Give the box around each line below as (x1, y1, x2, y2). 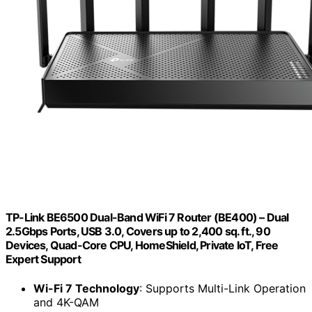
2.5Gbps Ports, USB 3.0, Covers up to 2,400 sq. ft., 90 (6, 224, 270, 239)
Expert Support (6, 252, 81, 267)
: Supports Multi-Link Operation (139, 281, 306, 295)
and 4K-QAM (33, 295, 99, 309)
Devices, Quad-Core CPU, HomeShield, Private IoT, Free (6, 238, 279, 253)
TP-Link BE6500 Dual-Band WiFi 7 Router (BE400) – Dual (6, 210, 289, 225)
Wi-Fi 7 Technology (33, 281, 139, 295)
